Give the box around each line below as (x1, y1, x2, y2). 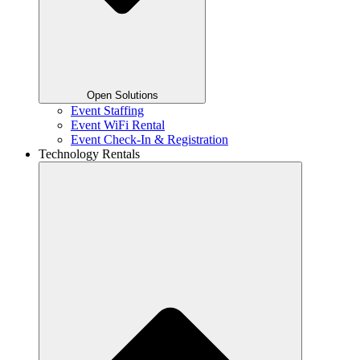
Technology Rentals (39, 146, 140, 161)
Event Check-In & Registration (71, 132, 228, 146)
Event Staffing (71, 103, 144, 117)
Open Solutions (86, 88, 158, 101)
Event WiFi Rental (71, 117, 165, 132)
